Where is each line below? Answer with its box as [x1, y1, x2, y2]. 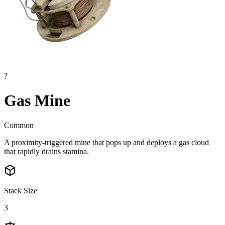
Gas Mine [4, 91, 70, 110]
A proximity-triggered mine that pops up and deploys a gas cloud [4, 138, 209, 147]
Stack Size [4, 186, 37, 195]
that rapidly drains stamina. [4, 147, 89, 156]
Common [4, 121, 34, 130]
